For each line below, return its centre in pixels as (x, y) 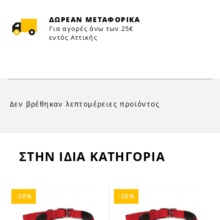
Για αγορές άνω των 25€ (92, 28)
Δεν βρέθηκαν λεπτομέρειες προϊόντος (85, 104)
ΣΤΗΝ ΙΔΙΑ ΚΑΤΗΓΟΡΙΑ (92, 156)
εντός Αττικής (73, 37)
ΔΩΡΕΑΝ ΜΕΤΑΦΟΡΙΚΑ (95, 19)
